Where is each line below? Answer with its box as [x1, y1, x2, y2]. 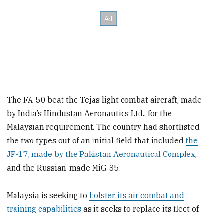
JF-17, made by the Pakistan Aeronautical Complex [7, 149, 196, 159]
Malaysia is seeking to [7, 190, 90, 200]
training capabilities [7, 203, 82, 214]
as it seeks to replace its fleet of [81, 203, 199, 214]
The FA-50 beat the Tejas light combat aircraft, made [7, 95, 202, 105]
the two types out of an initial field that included [7, 136, 186, 146]
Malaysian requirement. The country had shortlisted [7, 122, 200, 132]
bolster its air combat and [89, 190, 185, 200]
